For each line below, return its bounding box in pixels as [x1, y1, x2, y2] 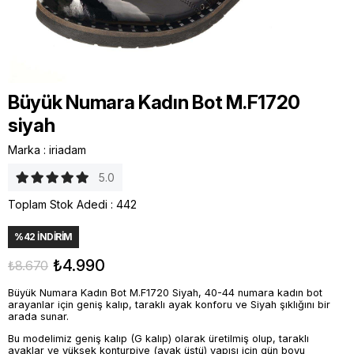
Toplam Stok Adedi [8, 198, 107, 211]
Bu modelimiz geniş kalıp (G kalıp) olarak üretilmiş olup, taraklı [8, 332, 309, 345]
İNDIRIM [35, 231, 73, 243]
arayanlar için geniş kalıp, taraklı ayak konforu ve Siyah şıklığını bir [8, 299, 330, 311]
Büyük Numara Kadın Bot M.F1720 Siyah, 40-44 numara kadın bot [8, 287, 322, 299]
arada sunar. [8, 311, 69, 322]
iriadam [49, 143, 86, 156]
